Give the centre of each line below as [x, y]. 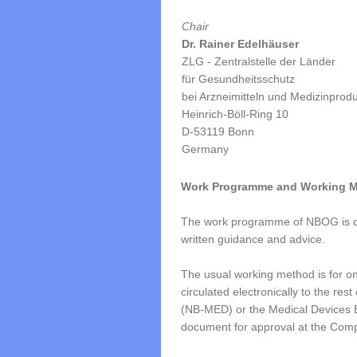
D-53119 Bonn [218, 131]
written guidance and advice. [253, 239]
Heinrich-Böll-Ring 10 [235, 114]
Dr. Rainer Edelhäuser [240, 44]
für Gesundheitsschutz [238, 79]
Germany [205, 149]
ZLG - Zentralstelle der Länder [259, 61]
